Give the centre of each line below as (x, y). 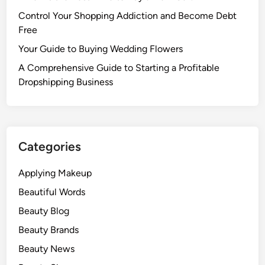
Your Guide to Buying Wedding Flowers (101, 49)
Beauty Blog (44, 211)
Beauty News (47, 249)
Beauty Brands (49, 230)
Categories (50, 146)
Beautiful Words (52, 192)
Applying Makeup (55, 173)
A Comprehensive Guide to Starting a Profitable (119, 68)
